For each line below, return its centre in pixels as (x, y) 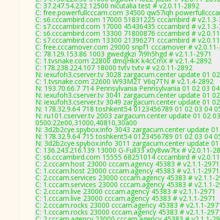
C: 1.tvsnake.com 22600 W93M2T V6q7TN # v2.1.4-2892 (124, 81)
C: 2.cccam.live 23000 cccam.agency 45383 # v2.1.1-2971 (125, 191)
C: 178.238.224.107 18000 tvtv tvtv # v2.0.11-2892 (114, 68)
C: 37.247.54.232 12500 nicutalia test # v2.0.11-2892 (117, 6)
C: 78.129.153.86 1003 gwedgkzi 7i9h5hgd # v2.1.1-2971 (124, 54)
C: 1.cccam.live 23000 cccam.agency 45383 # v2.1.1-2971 (125, 198)
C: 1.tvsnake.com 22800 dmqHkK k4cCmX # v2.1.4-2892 (124, 61)
